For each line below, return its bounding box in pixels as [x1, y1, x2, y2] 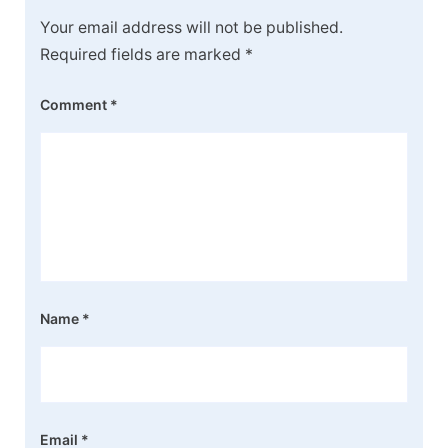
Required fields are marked [40, 44, 245, 64]
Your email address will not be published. [40, 17, 343, 37]
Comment [40, 95, 110, 113]
